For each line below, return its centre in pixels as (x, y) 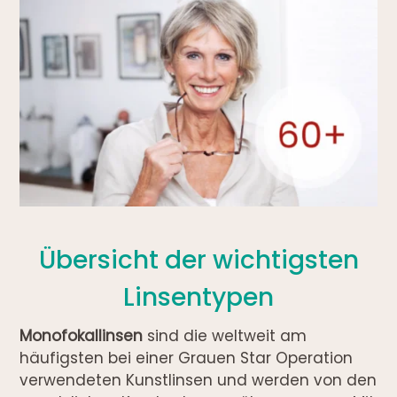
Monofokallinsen (82, 335)
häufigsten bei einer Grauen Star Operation (187, 358)
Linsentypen (198, 297)
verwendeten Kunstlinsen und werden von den (198, 380)
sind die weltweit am (225, 335)
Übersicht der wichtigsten (198, 260)
